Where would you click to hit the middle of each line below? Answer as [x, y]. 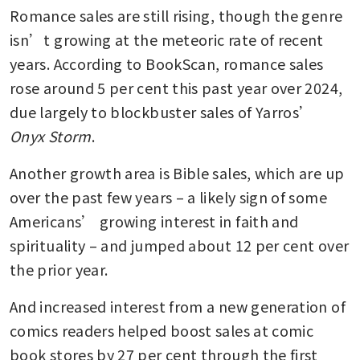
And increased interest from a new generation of [178, 306]
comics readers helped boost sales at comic [162, 330]
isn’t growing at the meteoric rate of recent [167, 39]
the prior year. [59, 269]
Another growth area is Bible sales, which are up [177, 172]
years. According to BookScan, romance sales [167, 63]
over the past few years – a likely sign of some [168, 196]
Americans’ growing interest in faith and [154, 221]
